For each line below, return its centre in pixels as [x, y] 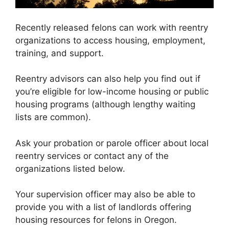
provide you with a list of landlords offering [103, 207]
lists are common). [53, 117]
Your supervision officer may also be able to [105, 194]
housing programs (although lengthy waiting [105, 105]
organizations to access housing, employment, [110, 40]
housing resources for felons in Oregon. [96, 220]
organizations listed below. [70, 168]
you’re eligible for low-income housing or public [112, 92]
